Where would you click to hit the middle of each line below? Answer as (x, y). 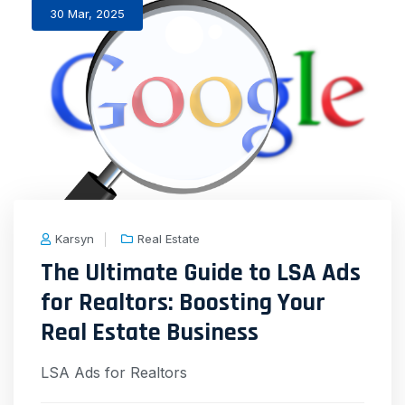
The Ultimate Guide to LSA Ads (201, 273)
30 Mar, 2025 (87, 13)
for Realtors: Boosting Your (183, 303)
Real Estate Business (150, 333)
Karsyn (75, 239)
